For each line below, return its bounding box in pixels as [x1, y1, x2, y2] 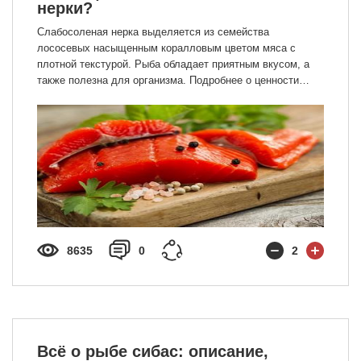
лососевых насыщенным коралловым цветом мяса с [37, 42, 296, 54]
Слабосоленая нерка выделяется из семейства [37, 26, 269, 38]
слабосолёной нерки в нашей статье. [37, 90, 218, 102]
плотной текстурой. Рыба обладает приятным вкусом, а [37, 58, 309, 70]
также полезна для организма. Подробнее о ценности [37, 74, 299, 86]
